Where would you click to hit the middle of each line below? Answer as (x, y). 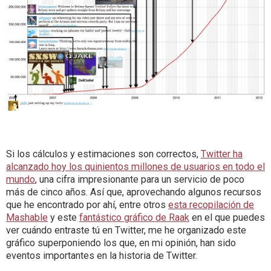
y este (64, 217)
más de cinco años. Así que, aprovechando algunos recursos (134, 192)
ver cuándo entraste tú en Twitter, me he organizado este (126, 230)
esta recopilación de (211, 204)
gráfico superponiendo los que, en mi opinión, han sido (121, 243)
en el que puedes (227, 217)
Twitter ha (222, 154)
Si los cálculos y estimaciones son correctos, (103, 154)
